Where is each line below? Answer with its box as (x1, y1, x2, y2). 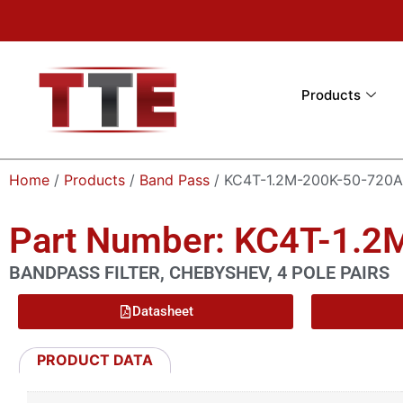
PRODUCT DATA (37, 350, 154, 369)
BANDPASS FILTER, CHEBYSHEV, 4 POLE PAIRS (9, 261, 390, 283)
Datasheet (131, 303, 193, 320)
